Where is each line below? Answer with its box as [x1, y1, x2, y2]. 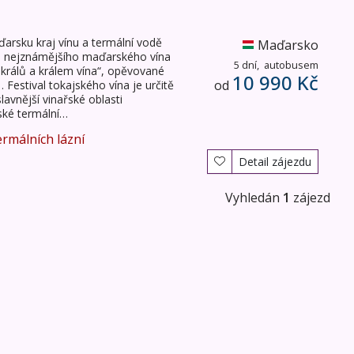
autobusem [262, 58, 318, 73]
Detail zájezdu [239, 153, 311, 169]
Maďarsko [258, 36, 318, 55]
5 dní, [234, 58, 262, 73]
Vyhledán [225, 189, 283, 207]
